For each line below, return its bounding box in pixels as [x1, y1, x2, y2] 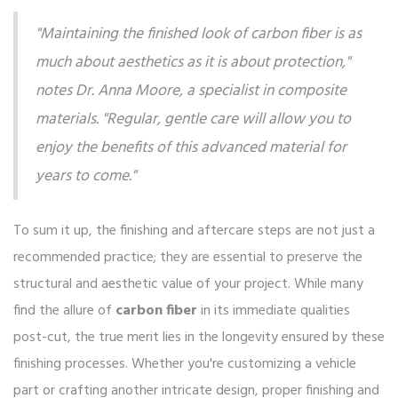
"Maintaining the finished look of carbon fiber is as [36, 22, 362, 48]
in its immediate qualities [197, 299, 350, 323]
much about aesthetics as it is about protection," [36, 51, 350, 76]
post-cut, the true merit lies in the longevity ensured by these [13, 326, 385, 350]
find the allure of [13, 299, 115, 323]
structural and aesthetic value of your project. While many [13, 273, 363, 297]
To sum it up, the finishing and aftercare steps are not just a [13, 219, 375, 243]
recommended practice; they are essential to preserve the [13, 246, 362, 270]
